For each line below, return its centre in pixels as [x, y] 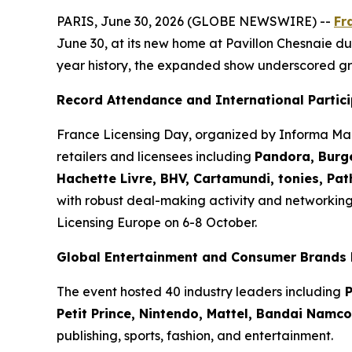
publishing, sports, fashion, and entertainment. [195, 336]
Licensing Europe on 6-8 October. [157, 223]
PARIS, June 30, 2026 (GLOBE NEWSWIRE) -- [195, 22]
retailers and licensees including [156, 157]
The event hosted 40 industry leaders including [199, 292]
